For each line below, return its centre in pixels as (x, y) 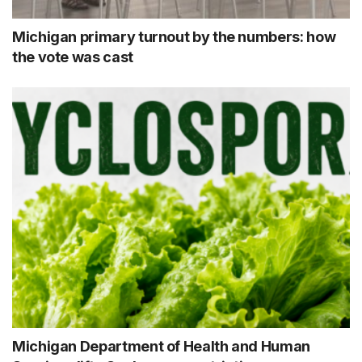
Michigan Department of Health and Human (161, 347)
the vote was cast (73, 57)
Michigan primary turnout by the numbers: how (174, 36)
